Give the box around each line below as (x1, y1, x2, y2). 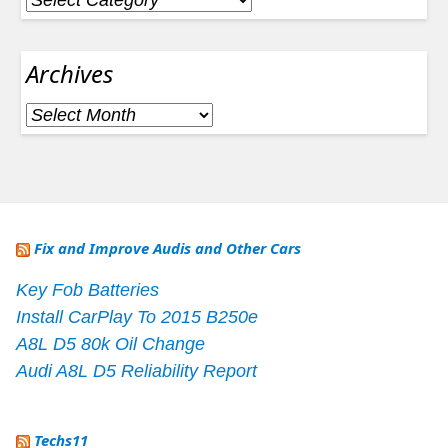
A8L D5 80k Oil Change (16, 333, 205, 354)
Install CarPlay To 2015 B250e (16, 306, 258, 327)
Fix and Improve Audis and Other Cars (34, 237, 301, 258)
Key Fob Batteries (16, 279, 159, 300)
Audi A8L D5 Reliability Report (16, 360, 257, 381)
